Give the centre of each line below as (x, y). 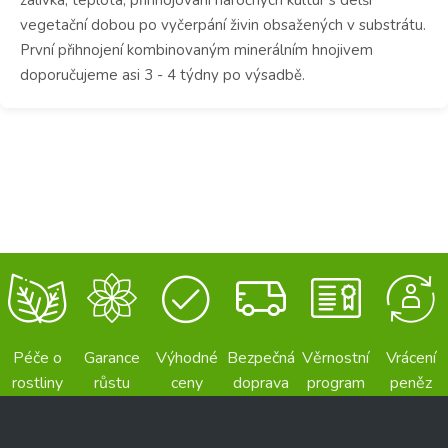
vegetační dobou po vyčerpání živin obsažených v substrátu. (223, 24)
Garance (111, 357)
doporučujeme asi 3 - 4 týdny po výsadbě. (162, 74)
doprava (261, 382)
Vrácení (410, 357)
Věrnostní (336, 357)
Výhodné (186, 357)
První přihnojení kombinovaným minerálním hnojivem (196, 49)
